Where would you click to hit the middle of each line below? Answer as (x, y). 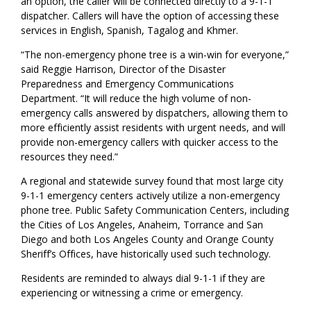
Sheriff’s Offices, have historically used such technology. (148, 254)
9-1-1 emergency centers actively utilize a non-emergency (151, 196)
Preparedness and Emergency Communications (128, 84)
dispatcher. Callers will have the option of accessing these (150, 16)
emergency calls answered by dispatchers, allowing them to (155, 113)
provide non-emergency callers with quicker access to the (150, 142)
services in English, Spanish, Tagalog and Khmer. (133, 31)
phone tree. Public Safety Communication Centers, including (155, 210)
